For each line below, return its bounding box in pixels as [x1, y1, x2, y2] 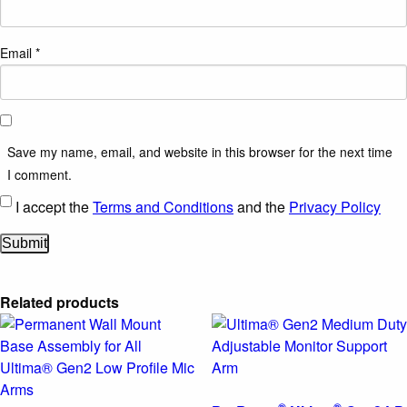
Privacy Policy [289, 195, 381, 217]
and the [233, 195, 289, 217]
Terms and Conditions [93, 195, 233, 217]
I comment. [7, 165, 72, 184]
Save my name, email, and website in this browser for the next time [7, 143, 392, 162]
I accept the [12, 195, 93, 217]
